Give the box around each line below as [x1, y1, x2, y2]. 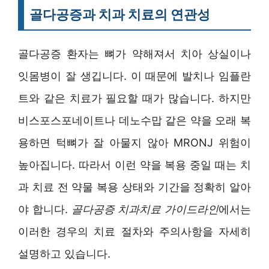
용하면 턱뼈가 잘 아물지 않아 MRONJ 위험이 [18, 136, 251, 149]
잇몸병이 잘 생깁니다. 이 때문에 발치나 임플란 [18, 69, 251, 82]
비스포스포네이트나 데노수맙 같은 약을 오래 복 [18, 113, 251, 127]
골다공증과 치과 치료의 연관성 [29, 6, 210, 22]
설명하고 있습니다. [18, 247, 110, 260]
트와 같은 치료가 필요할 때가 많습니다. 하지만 [18, 91, 251, 104]
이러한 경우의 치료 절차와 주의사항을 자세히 [18, 225, 251, 238]
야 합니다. [18, 202, 71, 216]
